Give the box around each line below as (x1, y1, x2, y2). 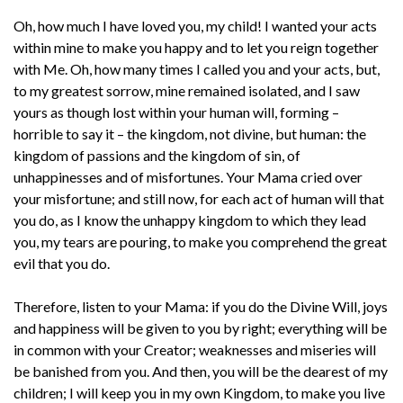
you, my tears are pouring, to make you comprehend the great (13, 232, 387, 250)
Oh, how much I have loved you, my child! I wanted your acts (13, 16, 377, 34)
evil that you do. (13, 254, 110, 272)
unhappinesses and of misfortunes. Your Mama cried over (13, 167, 363, 185)
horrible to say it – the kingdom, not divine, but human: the (13, 124, 366, 142)
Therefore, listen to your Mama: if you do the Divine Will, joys (13, 297, 388, 315)
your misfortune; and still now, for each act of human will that (13, 189, 384, 207)
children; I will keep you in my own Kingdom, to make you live (13, 383, 385, 401)
